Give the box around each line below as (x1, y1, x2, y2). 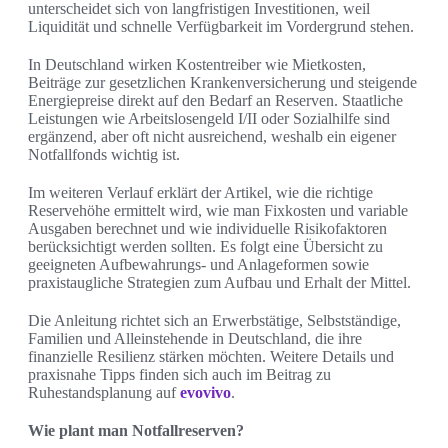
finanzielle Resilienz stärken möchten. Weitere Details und (28, 348, 394, 366)
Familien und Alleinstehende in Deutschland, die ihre (28, 330, 362, 348)
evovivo (180, 384, 231, 402)
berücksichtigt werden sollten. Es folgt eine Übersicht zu (28, 238, 383, 256)
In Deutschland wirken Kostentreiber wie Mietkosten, (28, 56, 366, 74)
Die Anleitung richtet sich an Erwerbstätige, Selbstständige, (28, 312, 401, 330)
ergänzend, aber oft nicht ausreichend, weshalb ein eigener (28, 128, 396, 146)
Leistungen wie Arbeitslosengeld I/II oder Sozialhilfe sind (28, 110, 390, 128)
